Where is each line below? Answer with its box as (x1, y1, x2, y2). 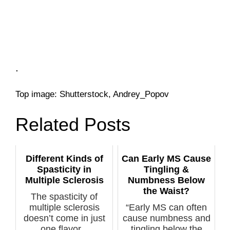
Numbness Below (128, 175, 205, 186)
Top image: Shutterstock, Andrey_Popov (15, 89, 169, 100)
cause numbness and (122, 213, 210, 224)
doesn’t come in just (23, 213, 105, 224)
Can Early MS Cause (122, 154, 211, 164)
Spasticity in (37, 164, 91, 175)
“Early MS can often (126, 202, 207, 213)
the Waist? (143, 186, 189, 197)
